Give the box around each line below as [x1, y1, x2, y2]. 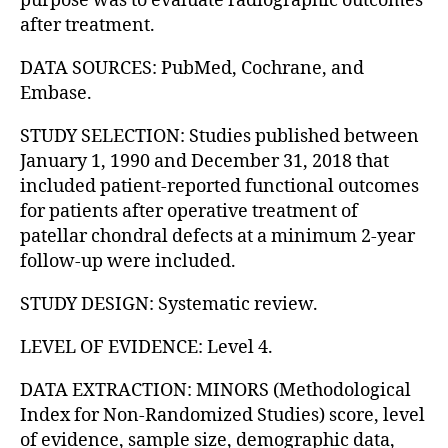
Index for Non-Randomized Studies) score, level [20, 403, 425, 427]
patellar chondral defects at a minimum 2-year [20, 224, 415, 248]
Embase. [20, 81, 92, 105]
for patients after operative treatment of [20, 199, 358, 223]
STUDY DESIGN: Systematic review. [20, 292, 318, 316]
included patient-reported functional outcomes [20, 174, 419, 198]
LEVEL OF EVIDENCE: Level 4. [20, 335, 273, 359]
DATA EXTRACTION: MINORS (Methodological [20, 378, 411, 402]
